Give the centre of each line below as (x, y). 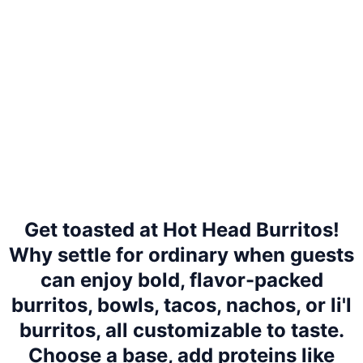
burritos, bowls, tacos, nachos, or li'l (181, 305)
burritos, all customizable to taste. (181, 330)
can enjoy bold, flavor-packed (181, 280)
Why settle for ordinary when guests (181, 255)
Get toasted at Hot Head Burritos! (181, 230)
